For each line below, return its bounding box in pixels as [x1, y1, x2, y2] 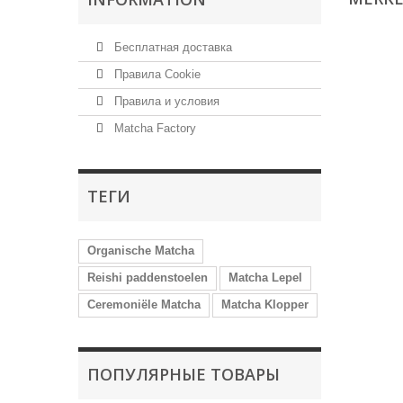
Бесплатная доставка [111, 40, 232, 54]
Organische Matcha [87, 244, 194, 257]
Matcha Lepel [228, 271, 302, 284]
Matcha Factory [111, 121, 196, 135]
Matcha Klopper [221, 298, 309, 311]
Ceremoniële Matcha [87, 298, 201, 311]
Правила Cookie [111, 67, 201, 81]
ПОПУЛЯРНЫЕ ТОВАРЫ [87, 363, 280, 385]
